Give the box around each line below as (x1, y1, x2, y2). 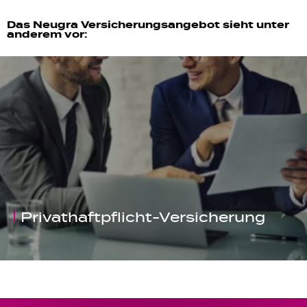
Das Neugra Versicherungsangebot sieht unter (7, 19, 289, 32)
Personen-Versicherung (21, 208, 210, 225)
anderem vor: (7, 28, 87, 41)
